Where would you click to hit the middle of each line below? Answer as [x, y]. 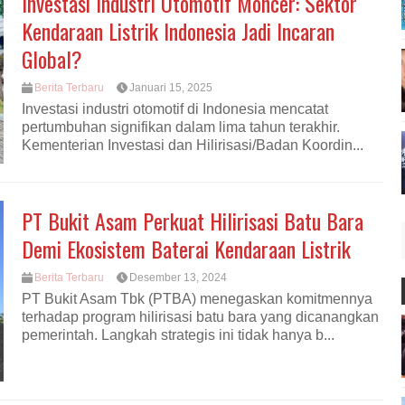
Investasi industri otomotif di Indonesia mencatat [175, 109]
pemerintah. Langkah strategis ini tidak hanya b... [178, 335]
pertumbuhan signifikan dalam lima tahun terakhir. [181, 127]
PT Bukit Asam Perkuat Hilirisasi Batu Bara [193, 221]
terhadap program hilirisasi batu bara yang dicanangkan [200, 317]
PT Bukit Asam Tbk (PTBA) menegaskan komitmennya [197, 299]
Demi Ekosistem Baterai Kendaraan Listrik [186, 249]
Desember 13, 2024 [178, 278]
